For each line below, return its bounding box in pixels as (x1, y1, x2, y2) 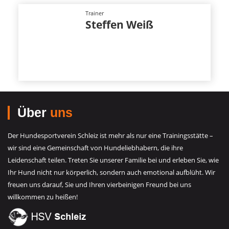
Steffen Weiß (85, 17, 153, 32)
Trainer (85, 9, 104, 17)
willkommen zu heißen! (8, 192, 78, 202)
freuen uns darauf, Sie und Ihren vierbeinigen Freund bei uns (8, 180, 191, 190)
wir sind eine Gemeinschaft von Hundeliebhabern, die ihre (8, 143, 183, 153)
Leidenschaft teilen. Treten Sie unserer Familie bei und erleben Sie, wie (8, 155, 219, 165)
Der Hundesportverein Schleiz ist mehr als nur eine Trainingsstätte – (8, 131, 213, 141)
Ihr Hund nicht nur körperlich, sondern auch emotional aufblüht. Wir (8, 168, 215, 177)
